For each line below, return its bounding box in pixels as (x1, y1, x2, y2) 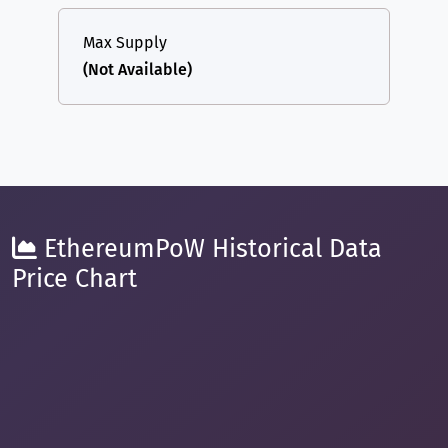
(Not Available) (83, 60, 192, 80)
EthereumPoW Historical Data (37, 233, 382, 265)
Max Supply (83, 33, 167, 53)
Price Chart (12, 263, 137, 295)
